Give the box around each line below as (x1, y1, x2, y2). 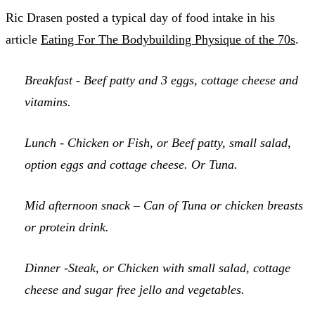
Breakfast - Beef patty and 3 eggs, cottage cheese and (25, 72, 298, 87)
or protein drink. (25, 219, 109, 234)
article (6, 32, 41, 46)
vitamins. (25, 94, 71, 109)
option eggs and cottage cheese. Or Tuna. (25, 157, 238, 172)
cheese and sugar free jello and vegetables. (25, 282, 245, 297)
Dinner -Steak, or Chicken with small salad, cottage (25, 260, 290, 275)
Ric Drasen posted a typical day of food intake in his (6, 10, 275, 25)
